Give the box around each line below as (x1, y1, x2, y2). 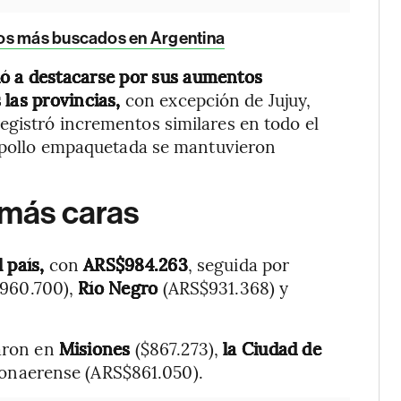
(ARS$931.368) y (162, 276, 289, 299)
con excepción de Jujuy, (124, 88, 311, 111)
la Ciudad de (223, 337, 321, 360)
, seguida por (187, 252, 290, 276)
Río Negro (78, 276, 163, 299)
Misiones (58, 337, 135, 360)
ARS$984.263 (83, 252, 188, 276)
